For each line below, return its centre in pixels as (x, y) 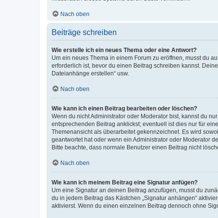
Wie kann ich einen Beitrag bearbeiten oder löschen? (124, 109)
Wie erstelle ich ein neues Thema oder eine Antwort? (124, 50)
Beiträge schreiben (84, 32)
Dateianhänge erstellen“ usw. (90, 73)
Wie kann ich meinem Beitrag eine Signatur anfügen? (125, 182)
